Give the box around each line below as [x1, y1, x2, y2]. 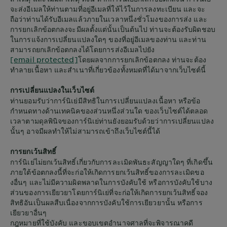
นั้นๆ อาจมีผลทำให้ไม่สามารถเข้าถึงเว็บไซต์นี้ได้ [10, 126, 161, 135]
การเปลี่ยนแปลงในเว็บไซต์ [10, 86, 94, 94]
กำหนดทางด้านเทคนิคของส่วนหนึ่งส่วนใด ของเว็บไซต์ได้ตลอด [10, 106, 208, 115]
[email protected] [10, 55, 78, 64]
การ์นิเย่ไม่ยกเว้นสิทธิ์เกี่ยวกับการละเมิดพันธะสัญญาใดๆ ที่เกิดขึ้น [10, 157, 213, 166]
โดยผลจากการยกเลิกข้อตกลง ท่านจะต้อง [78, 55, 206, 64]
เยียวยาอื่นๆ [10, 208, 47, 217]
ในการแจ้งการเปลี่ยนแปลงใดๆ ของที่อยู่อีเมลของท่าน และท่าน [10, 34, 206, 44]
